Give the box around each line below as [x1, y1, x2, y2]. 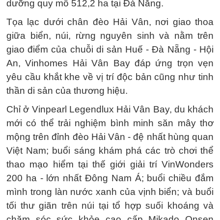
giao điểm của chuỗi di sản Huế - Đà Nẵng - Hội [6, 44, 214, 55]
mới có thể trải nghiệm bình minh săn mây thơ [6, 118, 214, 128]
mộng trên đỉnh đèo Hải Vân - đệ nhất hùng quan [6, 132, 214, 142]
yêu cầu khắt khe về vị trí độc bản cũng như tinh [6, 72, 214, 82]
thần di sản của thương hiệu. [6, 85, 128, 96]
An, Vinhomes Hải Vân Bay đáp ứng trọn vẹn [6, 58, 214, 68]
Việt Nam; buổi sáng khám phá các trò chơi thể [6, 145, 214, 156]
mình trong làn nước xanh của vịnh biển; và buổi [6, 187, 214, 197]
